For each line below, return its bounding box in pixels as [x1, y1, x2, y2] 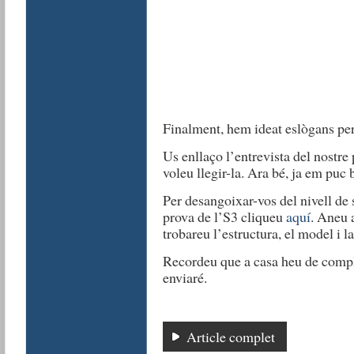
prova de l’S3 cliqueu [162, 207, 286, 227]
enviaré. [162, 268, 207, 288]
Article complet [186, 327, 275, 347]
